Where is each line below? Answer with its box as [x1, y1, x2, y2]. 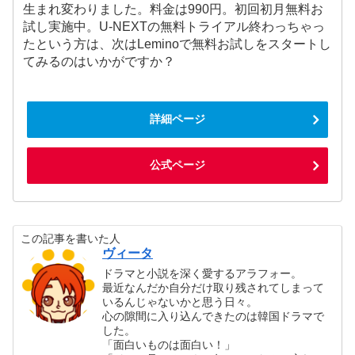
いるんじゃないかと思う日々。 [102, 296, 258, 308]
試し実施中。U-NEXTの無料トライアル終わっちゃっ [23, 19, 326, 33]
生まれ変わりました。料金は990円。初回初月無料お [23, 2, 324, 16]
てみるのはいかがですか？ [23, 54, 176, 68]
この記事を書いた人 [21, 231, 121, 245]
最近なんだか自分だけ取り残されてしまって [102, 281, 325, 294]
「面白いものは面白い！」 [102, 338, 236, 351]
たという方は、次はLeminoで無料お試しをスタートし [23, 36, 332, 51]
